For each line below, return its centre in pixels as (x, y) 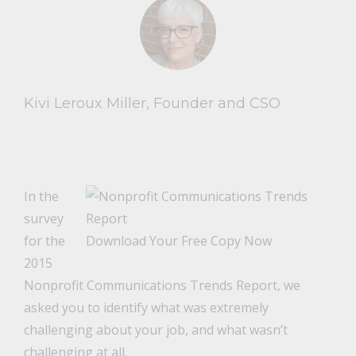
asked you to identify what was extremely (146, 308)
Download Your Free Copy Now (179, 241)
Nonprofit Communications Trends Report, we (162, 286)
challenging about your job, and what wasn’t (155, 330)
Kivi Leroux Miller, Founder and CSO (152, 104)
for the (44, 241)
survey (43, 219)
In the (41, 197)
